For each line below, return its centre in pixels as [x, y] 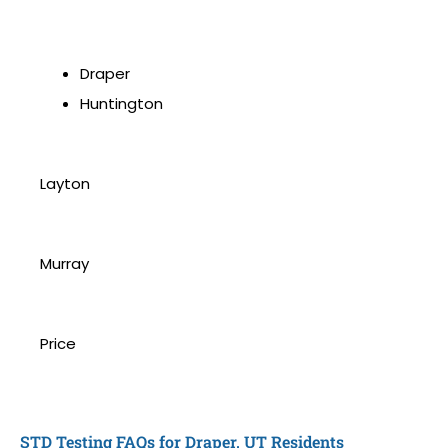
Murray [64, 264]
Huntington [121, 104]
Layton [65, 184]
